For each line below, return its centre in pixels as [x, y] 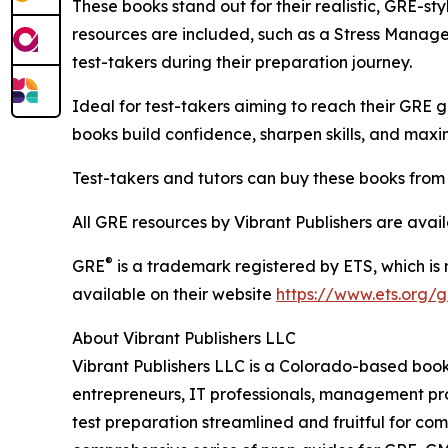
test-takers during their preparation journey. [242, 62]
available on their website [174, 294]
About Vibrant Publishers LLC [184, 338]
